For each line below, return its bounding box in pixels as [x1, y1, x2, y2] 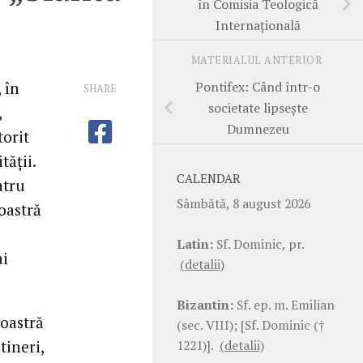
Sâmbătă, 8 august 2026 [177, 194, 310, 212]
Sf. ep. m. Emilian [233, 295, 335, 314]
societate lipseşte [207, 98, 308, 117]
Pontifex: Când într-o [195, 77, 320, 96]
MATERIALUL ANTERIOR [190, 53, 325, 68]
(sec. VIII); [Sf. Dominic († [177, 315, 325, 334]
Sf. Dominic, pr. [213, 234, 304, 253]
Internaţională [215, 15, 301, 34]
